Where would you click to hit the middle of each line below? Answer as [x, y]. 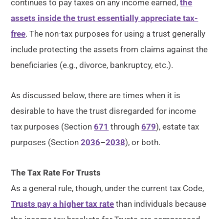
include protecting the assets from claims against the [109, 49]
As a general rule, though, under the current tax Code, [108, 188]
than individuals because [160, 204]
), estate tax [178, 127]
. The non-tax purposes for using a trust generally [116, 34]
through [125, 127]
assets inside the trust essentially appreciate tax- [105, 18]
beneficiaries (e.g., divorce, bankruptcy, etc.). [92, 65]
